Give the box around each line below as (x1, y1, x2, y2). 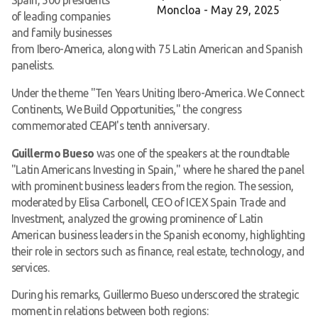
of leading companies (11, 9, 111, 23)
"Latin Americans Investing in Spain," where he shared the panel (11, 163, 305, 176)
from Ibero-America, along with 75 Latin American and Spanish (11, 42, 302, 55)
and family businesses (11, 26, 112, 39)
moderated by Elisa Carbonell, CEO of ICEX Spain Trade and (11, 195, 286, 209)
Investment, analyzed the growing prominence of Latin (11, 212, 263, 225)
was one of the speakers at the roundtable (94, 146, 290, 160)
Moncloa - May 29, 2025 (157, 4, 280, 17)
